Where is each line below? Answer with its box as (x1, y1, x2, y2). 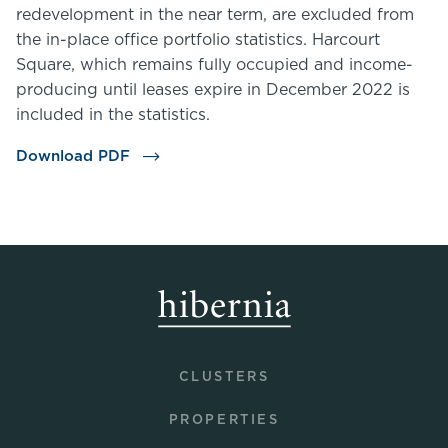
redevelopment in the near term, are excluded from (16, 7, 414, 23)
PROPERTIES (168, 414, 280, 427)
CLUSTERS (178, 371, 270, 384)
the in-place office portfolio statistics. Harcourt (16, 32, 380, 48)
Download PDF (16, 149, 135, 164)
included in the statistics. (16, 107, 210, 123)
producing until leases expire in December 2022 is (16, 82, 410, 98)
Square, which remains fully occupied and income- (16, 57, 413, 73)
